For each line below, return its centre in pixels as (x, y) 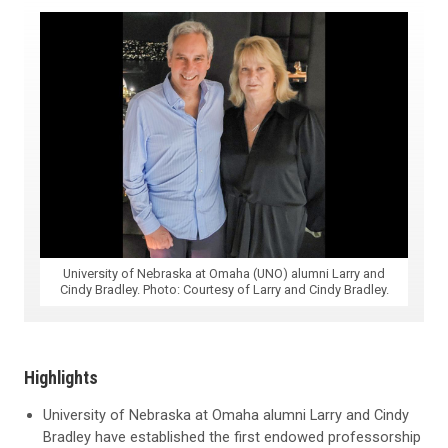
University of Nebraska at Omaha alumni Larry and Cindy (226, 414)
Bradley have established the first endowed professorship (232, 436)
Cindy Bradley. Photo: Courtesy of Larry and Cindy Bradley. (224, 289)
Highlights (61, 377)
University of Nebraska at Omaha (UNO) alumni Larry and (224, 273)
